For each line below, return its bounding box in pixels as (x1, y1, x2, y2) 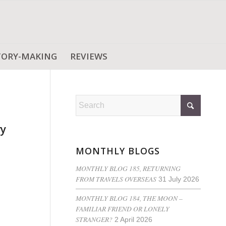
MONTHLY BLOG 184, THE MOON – (76, 193, 183, 203)
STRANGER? (76, 214, 113, 224)
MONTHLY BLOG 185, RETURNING (76, 163, 181, 173)
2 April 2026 (115, 216, 153, 223)
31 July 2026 (158, 176, 200, 183)
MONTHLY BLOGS (76, 145, 160, 157)
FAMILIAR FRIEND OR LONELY (76, 204, 170, 213)
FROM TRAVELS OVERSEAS (76, 174, 157, 184)
